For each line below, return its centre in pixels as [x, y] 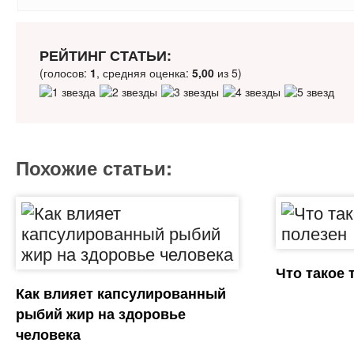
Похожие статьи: [94, 168]
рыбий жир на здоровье [100, 314]
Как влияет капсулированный [121, 294]
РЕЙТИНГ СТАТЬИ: [105, 56]
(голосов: [64, 73]
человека [48, 335]
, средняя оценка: [144, 73]
